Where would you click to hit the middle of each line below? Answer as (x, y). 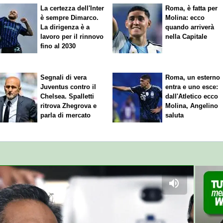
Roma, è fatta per (192, 8)
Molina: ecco (185, 18)
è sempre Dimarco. (70, 18)
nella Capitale (186, 37)
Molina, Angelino (192, 106)
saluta (175, 115)
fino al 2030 (58, 46)
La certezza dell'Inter (72, 8)
